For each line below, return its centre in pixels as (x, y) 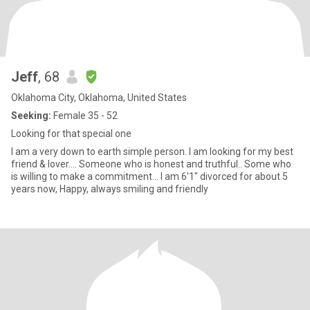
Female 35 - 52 (84, 116)
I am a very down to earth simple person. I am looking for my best (152, 152)
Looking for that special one (71, 134)
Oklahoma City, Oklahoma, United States (99, 98)
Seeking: (31, 116)
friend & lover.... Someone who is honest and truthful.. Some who (151, 164)
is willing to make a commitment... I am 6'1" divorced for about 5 (86, 176)
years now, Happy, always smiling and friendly (110, 189)
